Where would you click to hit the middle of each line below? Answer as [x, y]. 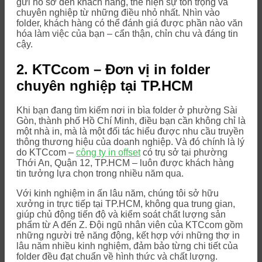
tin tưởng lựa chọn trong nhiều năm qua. [100, 174]
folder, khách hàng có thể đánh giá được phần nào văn [130, 23]
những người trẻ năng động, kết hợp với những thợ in [128, 236]
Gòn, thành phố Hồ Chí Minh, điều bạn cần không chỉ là [131, 121]
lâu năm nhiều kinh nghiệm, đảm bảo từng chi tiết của [127, 246]
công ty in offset [108, 153]
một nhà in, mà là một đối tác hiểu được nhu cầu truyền [130, 132]
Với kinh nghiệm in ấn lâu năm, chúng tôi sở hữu [118, 194]
